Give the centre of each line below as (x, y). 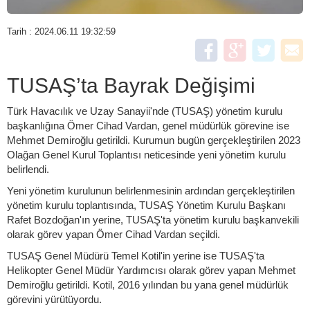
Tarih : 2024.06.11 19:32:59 (61, 31)
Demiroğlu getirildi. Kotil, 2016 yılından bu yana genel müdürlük (148, 284)
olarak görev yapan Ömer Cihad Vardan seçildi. (113, 234)
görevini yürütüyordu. (54, 299)
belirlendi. (28, 169)
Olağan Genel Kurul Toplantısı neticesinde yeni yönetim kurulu (146, 154)
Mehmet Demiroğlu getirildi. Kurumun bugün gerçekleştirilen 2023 (154, 140)
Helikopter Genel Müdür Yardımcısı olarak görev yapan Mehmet (151, 270)
